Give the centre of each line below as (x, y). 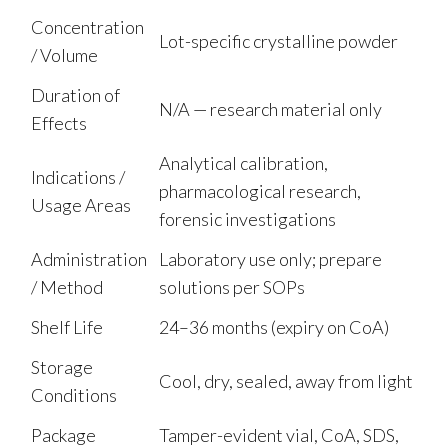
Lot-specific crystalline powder (278, 40)
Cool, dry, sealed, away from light (286, 380)
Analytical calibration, (243, 162)
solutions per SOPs (232, 286)
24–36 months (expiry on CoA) (274, 326)
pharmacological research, (260, 190)
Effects (59, 122)
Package (63, 434)
